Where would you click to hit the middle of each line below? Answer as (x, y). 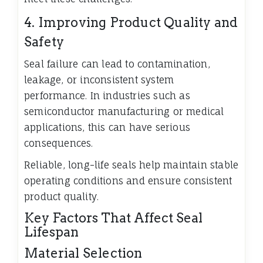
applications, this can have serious (107, 128)
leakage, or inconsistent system (99, 80)
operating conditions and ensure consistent (128, 181)
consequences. (59, 144)
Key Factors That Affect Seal (113, 218)
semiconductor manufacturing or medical (124, 112)
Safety (44, 42)
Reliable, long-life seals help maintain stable (131, 165)
